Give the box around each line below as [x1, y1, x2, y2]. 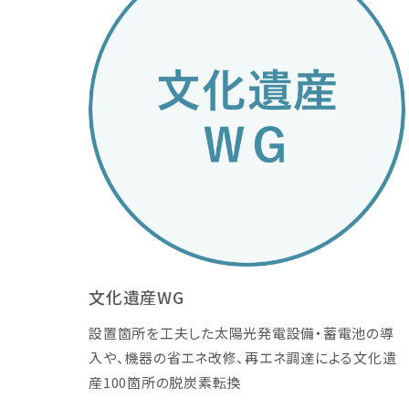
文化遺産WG [89, 285, 184, 309]
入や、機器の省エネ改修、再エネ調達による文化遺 [89, 348, 397, 368]
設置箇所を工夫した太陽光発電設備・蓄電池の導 [89, 323, 394, 343]
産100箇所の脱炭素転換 [89, 372, 241, 393]
